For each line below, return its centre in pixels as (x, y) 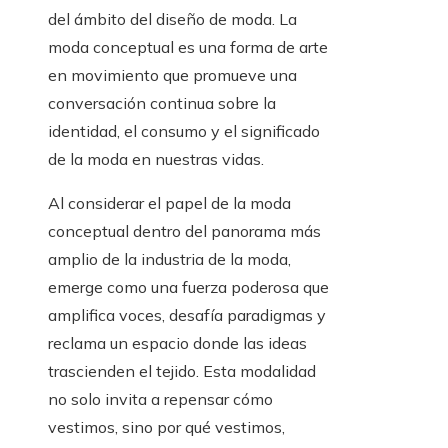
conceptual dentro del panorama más (184, 231)
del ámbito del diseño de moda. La (172, 19)
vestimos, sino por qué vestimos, (166, 427)
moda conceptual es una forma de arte (188, 47)
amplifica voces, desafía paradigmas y (187, 315)
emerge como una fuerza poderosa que (188, 287)
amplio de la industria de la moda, (169, 259)
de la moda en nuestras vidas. (156, 159)
